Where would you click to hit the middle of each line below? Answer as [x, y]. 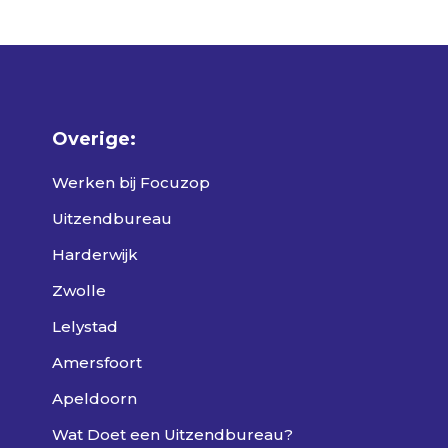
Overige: [94, 139]
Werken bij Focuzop [131, 182]
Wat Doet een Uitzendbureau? [172, 434]
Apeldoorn [94, 398]
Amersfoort [97, 362]
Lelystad [85, 326]
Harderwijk [95, 254]
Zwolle [79, 290]
